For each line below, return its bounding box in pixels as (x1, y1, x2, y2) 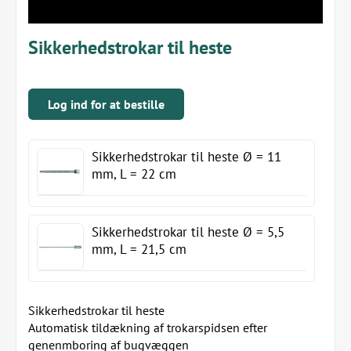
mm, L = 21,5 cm (92, 241, 186, 258)
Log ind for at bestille (48, 96, 165, 112)
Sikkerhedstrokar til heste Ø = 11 (92, 148, 281, 165)
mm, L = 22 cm (92, 165, 176, 183)
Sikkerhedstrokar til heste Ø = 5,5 (92, 223, 284, 241)
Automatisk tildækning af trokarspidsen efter (28, 320, 267, 335)
